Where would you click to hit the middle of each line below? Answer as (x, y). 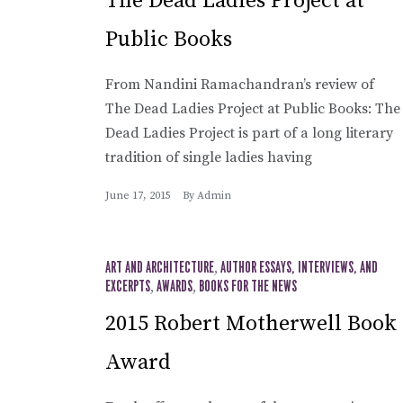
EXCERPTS (128, 287)
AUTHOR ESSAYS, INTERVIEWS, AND (299, 268)
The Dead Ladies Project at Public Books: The (253, 108)
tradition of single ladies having (209, 157)
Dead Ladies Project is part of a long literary (249, 133)
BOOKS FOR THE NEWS (248, 287)
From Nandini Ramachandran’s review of (240, 84)
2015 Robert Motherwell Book (251, 323)
